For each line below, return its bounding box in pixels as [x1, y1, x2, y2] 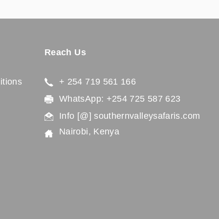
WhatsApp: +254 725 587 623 [67, 94, 181, 104]
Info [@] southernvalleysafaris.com [62, 111, 200, 121]
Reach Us [44, 47, 86, 57]
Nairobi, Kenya [66, 127, 120, 136]
